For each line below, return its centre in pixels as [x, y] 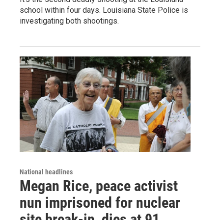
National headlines [46, 172]
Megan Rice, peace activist [99, 186]
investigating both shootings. [69, 21]
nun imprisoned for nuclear [100, 202]
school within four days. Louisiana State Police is [104, 10]
